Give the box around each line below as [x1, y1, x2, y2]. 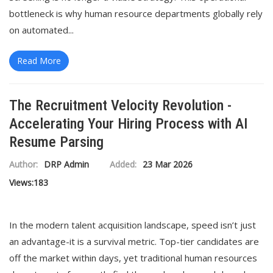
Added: [110, 158, 136, 170]
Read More [17, 55, 61, 66]
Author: [9, 158, 38, 170]
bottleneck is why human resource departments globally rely [9, 7, 263, 19]
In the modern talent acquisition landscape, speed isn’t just [9, 219, 256, 231]
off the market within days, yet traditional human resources [9, 252, 257, 264]
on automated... [9, 24, 74, 36]
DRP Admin [44, 158, 89, 170]
